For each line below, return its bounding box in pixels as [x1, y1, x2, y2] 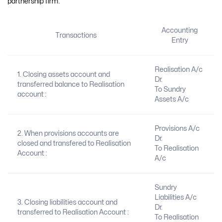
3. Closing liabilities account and [17, 199, 117, 206]
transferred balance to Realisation [17, 81, 124, 88]
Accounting [162, 27, 198, 34]
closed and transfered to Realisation [17, 140, 131, 147]
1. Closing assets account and [17, 71, 110, 78]
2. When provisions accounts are [17, 130, 119, 137]
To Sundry [154, 86, 186, 93]
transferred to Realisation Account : [17, 209, 129, 216]
